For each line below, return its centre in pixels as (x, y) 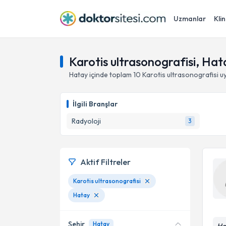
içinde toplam (110, 75)
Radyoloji (86, 121)
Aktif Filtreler (105, 162)
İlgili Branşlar (95, 104)
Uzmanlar (190, 19)
